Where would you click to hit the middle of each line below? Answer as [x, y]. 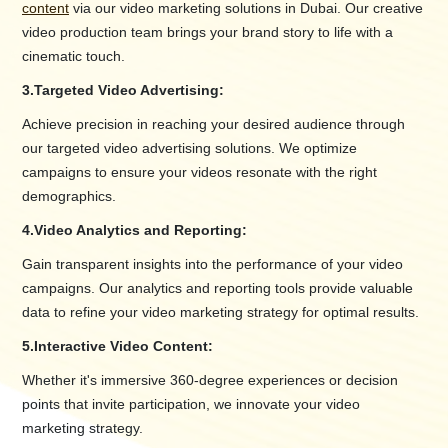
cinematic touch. [73, 56]
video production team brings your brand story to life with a [207, 32]
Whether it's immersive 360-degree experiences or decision [210, 380]
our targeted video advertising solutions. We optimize [189, 148]
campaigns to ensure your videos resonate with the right [199, 172]
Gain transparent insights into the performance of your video [212, 264]
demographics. [69, 196]
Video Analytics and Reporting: [140, 230]
